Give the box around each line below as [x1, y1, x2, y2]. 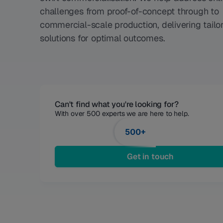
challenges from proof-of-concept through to [40, 5, 219, 17]
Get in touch [126, 151, 174, 162]
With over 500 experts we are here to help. [55, 109, 191, 118]
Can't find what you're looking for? [55, 99, 179, 110]
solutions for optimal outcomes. [40, 32, 165, 44]
